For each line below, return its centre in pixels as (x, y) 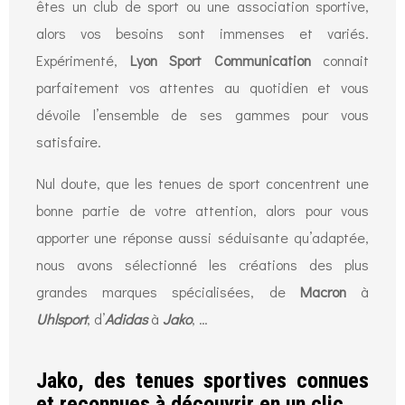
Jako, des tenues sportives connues (202, 380)
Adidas (126, 318)
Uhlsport (61, 318)
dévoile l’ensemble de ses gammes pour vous (202, 114)
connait (339, 60)
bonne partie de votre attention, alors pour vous (202, 210)
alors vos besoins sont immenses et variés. (202, 33)
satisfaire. (69, 141)
